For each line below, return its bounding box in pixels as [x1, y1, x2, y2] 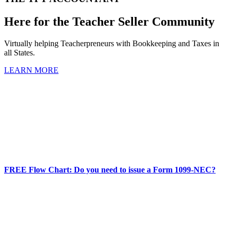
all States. [4, 48, 35, 57]
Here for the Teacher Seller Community [4, 15, 215, 29]
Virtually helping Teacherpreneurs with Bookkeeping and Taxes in [4, 39, 219, 48]
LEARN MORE [4, 66, 59, 75]
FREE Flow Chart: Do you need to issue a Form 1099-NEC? [4, 165, 216, 174]
